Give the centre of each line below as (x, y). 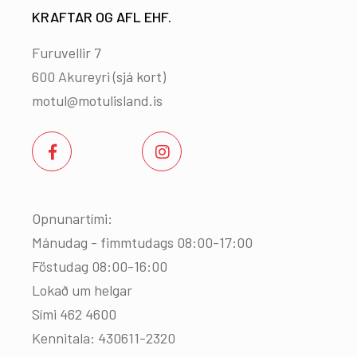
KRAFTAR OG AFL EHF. (102, 16)
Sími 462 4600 (74, 314)
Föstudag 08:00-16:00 (100, 266)
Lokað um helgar (82, 290)
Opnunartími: (72, 218)
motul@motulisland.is (97, 100)
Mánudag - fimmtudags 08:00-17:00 (144, 242)
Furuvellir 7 (67, 52)
